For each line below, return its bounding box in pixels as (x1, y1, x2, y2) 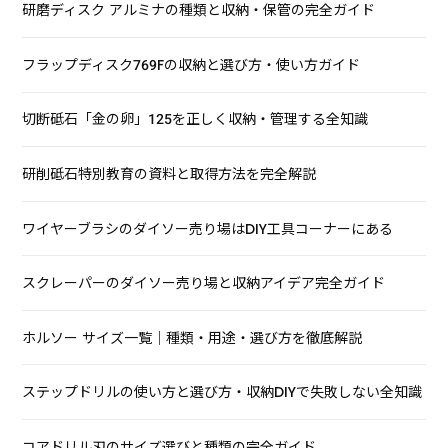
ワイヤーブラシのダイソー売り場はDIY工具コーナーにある (22, 218, 394, 239)
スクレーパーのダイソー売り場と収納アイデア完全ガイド (22, 273, 386, 294)
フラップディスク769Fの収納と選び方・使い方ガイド (22, 54, 361, 75)
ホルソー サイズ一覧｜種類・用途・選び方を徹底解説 (22, 327, 363, 348)
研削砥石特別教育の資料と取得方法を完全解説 (22, 163, 317, 184)
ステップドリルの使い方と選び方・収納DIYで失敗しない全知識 (22, 382, 423, 403)
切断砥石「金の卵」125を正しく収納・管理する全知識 (22, 109, 369, 130)
